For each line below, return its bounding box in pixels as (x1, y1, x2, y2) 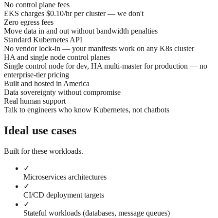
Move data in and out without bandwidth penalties (4, 27, 158, 36)
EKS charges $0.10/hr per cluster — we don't (4, 9, 144, 18)
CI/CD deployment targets (23, 191, 104, 200)
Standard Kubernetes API (4, 36, 82, 44)
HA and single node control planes (4, 53, 110, 62)
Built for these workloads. (4, 147, 83, 156)
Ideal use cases (4, 124, 76, 137)
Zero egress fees (4, 18, 54, 27)
